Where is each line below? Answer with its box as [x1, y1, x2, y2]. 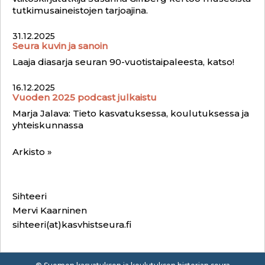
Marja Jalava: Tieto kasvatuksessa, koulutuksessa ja [12, 108, 249, 119]
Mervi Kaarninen [12, 205, 87, 216]
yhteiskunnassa [12, 119, 83, 131]
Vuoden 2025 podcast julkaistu [12, 91, 157, 103]
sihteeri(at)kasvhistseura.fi [12, 219, 131, 230]
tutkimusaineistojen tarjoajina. [12, 5, 148, 16]
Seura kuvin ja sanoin [12, 40, 108, 51]
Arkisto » [12, 146, 52, 157]
